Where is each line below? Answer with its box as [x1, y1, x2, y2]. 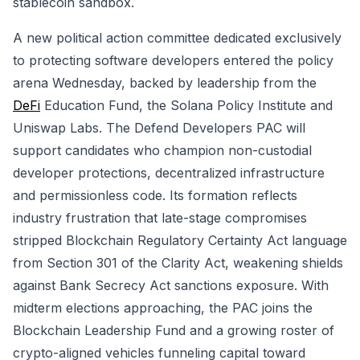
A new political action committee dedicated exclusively [13, 30, 342, 46]
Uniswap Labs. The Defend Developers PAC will [13, 120, 305, 136]
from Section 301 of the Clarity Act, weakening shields [13, 255, 343, 271]
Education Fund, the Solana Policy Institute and [40, 97, 333, 113]
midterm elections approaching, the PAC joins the [13, 300, 313, 316]
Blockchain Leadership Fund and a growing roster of [13, 322, 334, 338]
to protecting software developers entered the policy [13, 52, 333, 68]
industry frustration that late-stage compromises [13, 210, 307, 226]
